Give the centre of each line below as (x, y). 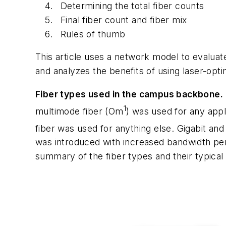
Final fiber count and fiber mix (124, 20)
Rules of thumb (93, 34)
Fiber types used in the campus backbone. (129, 94)
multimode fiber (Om (79, 111)
